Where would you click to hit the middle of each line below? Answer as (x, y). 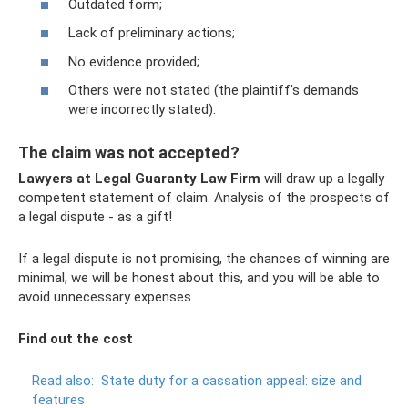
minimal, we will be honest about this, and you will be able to (199, 278)
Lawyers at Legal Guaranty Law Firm (139, 178)
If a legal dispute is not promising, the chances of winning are (204, 259)
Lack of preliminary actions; (152, 33)
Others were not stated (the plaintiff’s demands (214, 90)
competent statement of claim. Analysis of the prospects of (204, 198)
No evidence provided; (134, 61)
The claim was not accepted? (129, 153)
